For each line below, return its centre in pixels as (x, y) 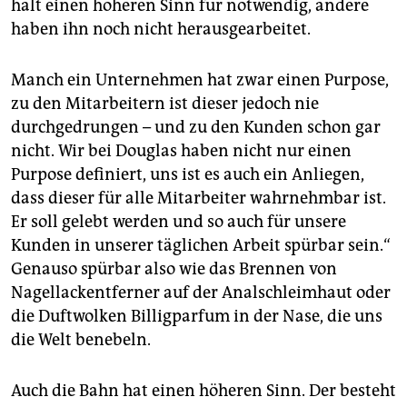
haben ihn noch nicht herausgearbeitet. (161, 30)
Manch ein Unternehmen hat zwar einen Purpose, (200, 80)
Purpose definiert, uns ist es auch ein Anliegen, (188, 175)
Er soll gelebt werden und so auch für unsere (179, 222)
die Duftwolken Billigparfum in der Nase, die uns (197, 317)
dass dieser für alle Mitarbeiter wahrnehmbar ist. (199, 199)
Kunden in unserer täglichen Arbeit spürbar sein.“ (201, 246)
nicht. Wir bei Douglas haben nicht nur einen (181, 151)
